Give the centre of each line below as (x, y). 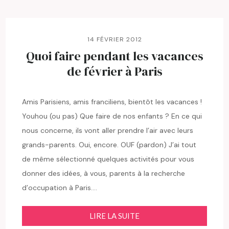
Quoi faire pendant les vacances (114, 56)
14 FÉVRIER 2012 (114, 39)
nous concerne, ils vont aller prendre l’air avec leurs (108, 130)
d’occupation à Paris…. (60, 187)
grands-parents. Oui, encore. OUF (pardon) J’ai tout (109, 144)
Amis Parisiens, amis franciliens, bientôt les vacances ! (112, 101)
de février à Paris (114, 71)
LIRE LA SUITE (114, 215)
